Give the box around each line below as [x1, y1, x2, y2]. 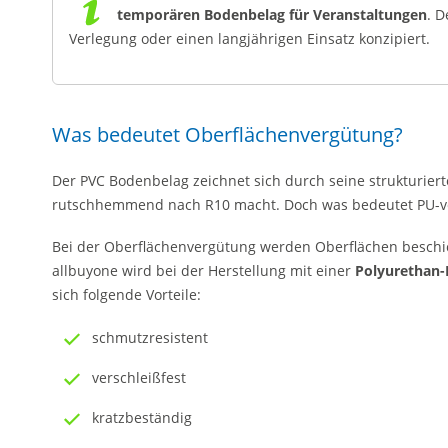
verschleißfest [92, 368, 186, 387]
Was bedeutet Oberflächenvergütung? [52, 121, 403, 148]
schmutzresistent [92, 328, 208, 347]
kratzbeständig [92, 408, 192, 427]
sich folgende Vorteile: [52, 284, 201, 304]
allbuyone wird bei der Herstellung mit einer [52, 260, 355, 280]
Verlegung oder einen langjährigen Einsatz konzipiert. [69, 28, 430, 48]
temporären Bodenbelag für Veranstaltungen [117, 4, 427, 24]
